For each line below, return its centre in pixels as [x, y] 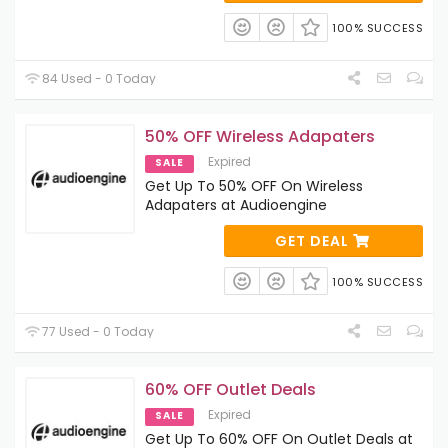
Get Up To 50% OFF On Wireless [254, 185]
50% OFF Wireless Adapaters [260, 136]
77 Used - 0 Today [97, 332]
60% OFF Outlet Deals [230, 390]
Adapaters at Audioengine [236, 204]
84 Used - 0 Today [98, 78]
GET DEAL [313, 240]
